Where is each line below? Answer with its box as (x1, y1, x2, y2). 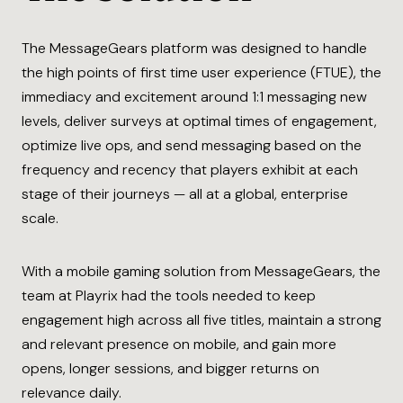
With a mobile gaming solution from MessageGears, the (22, 262, 381, 281)
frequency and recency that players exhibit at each (22, 160, 358, 179)
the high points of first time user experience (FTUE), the (22, 63, 381, 82)
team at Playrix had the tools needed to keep (22, 286, 316, 305)
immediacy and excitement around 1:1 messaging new (22, 87, 367, 106)
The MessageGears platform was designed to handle (22, 39, 367, 58)
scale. (22, 209, 58, 228)
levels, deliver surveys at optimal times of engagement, (22, 112, 377, 130)
